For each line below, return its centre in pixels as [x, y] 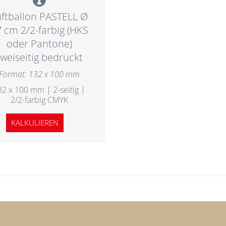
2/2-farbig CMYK [39, 100]
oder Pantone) [39, 43]
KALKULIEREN [35, 122]
